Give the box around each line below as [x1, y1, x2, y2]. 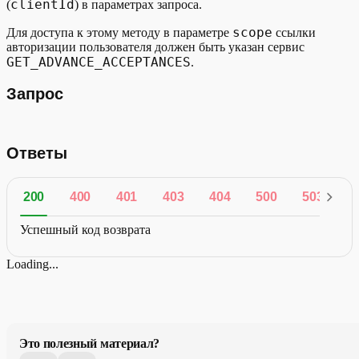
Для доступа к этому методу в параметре [6, 26, 232, 39]
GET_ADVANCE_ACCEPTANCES [6, 54, 191, 70]
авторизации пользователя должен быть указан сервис [6, 40, 305, 54]
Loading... [6, 256, 58, 271]
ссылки [272, 26, 316, 39]
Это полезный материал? [19, 336, 159, 350]
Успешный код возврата [20, 222, 151, 236]
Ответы [6, 144, 67, 163]
